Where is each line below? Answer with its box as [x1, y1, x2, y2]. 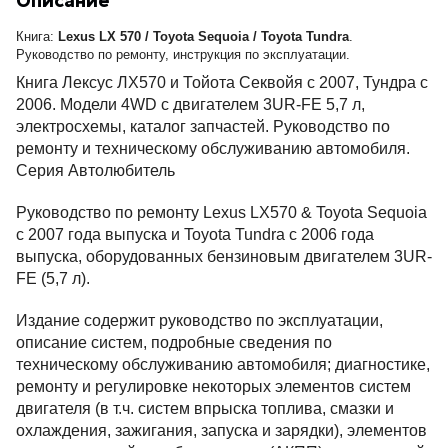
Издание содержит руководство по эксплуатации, [16, 311, 383, 329]
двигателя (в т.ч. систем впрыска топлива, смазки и [16, 399, 394, 417]
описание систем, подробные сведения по [16, 333, 332, 351]
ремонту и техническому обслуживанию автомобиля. [16, 139, 410, 157]
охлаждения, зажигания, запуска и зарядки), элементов [16, 421, 427, 439]
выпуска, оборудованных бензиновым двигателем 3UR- [16, 247, 432, 265]
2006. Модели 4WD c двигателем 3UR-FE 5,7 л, [16, 95, 365, 113]
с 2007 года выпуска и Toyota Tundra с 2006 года [16, 225, 374, 243]
